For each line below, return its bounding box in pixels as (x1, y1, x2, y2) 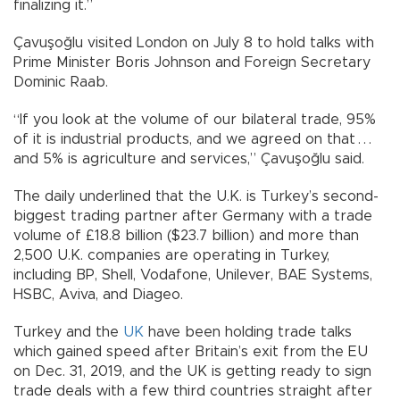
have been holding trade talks (144, 325, 352, 340)
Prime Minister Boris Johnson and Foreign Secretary (13, 55, 371, 71)
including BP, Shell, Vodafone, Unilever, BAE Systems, (13, 268, 372, 283)
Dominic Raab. (13, 75, 108, 90)
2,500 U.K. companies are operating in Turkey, (13, 248, 329, 263)
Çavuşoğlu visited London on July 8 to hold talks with (13, 36, 374, 51)
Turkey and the (13, 325, 123, 340)
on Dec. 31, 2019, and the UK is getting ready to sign (13, 364, 371, 379)
